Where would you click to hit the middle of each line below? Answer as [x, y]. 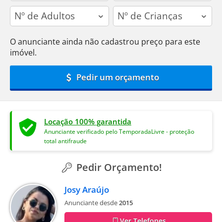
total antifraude [65, 141]
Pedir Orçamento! [118, 167]
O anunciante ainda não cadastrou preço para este [105, 41]
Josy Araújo [87, 189]
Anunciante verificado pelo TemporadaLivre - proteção [119, 131]
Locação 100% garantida [88, 121]
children [128, 11]
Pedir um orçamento [117, 77]
